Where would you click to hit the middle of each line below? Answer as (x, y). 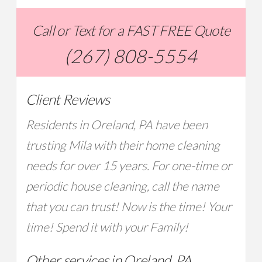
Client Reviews (68, 100)
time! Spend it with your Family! (107, 227)
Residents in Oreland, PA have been (116, 125)
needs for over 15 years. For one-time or (128, 166)
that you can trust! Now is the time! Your (128, 207)
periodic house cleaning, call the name (122, 186)
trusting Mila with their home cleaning (123, 145)
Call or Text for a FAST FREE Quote (131, 31)
